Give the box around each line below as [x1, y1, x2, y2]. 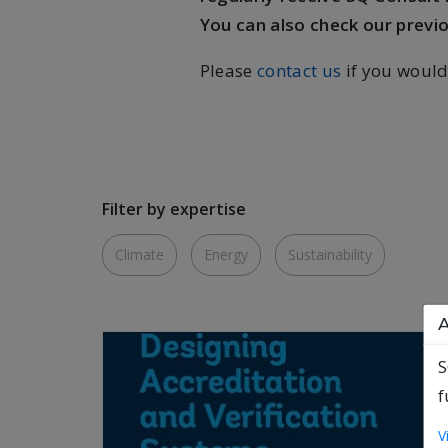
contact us [256, 59, 342, 82]
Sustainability [288, 245, 372, 264]
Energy [204, 245, 248, 264]
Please [199, 59, 257, 82]
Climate [115, 245, 164, 264]
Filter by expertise [102, 198, 246, 220]
